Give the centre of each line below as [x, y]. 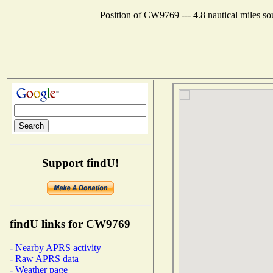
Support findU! [80, 163]
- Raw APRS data [44, 258]
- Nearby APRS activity [55, 247]
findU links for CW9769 [70, 224]
